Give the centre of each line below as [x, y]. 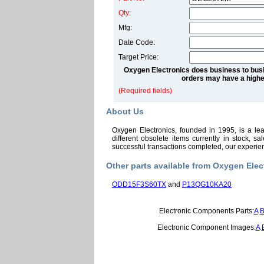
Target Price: [138, 57]
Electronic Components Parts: [206, 211]
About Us [125, 111]
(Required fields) [145, 91]
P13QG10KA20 [207, 184]
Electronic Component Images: [206, 227]
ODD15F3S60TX [139, 184]
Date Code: [137, 42]
